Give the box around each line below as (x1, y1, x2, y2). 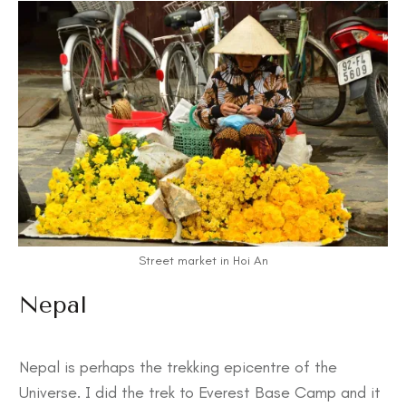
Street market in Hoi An (138, 252, 268, 268)
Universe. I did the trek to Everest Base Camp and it (19, 382, 381, 402)
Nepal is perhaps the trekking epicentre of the (19, 356, 337, 377)
